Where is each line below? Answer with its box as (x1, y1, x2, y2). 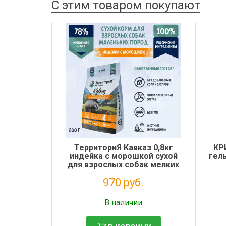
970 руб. (103, 176, 144, 189)
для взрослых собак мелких (68, 159, 180, 169)
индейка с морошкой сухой (69, 151, 178, 161)
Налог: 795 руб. (101, 190, 145, 198)
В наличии (104, 197, 143, 207)
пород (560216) (93, 168, 153, 178)
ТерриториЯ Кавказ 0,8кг (74, 142, 173, 152)
